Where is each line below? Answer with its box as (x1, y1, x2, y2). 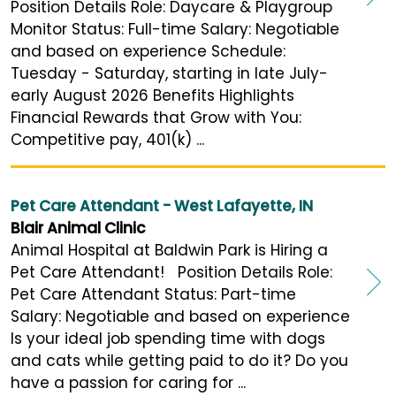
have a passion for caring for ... (11, 372, 246, 394)
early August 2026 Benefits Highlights (11, 85, 294, 107)
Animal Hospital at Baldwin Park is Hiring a (11, 240, 328, 262)
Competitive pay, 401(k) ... (11, 129, 204, 151)
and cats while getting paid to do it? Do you (11, 350, 348, 372)
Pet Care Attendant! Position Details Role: (11, 262, 332, 284)
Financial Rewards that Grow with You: (11, 107, 301, 129)
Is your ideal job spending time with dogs (11, 328, 325, 350)
